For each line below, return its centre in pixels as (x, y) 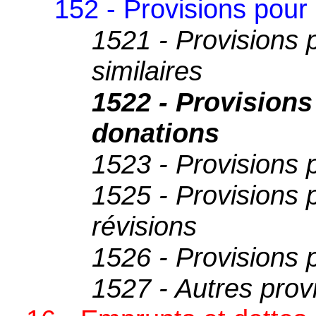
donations (156, 133)
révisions (145, 226)
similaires (147, 71)
